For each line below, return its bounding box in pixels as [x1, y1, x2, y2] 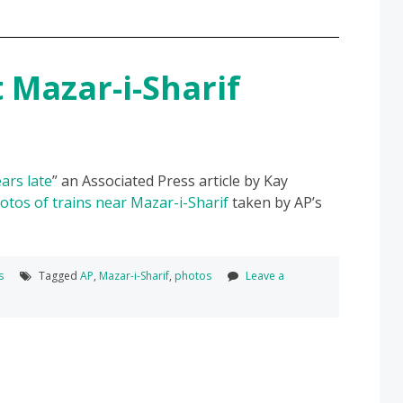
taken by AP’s [228, 192, 322, 212]
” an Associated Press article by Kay [52, 170, 288, 191]
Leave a [246, 267, 284, 283]
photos [175, 267, 211, 283]
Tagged [36, 267, 80, 283]
